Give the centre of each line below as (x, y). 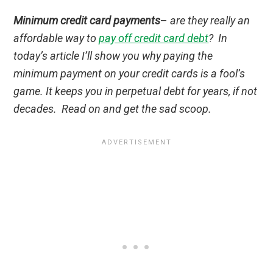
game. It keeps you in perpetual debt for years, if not (136, 91)
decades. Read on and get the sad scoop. (113, 109)
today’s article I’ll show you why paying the (113, 56)
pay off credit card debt (154, 38)
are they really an (210, 21)
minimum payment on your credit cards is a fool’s (129, 74)
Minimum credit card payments (87, 21)
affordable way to (56, 38)
